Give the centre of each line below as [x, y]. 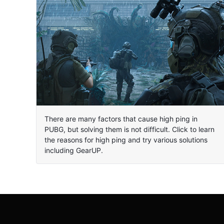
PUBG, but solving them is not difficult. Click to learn [129, 129]
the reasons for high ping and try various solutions [126, 139]
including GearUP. [73, 150]
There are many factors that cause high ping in [121, 118]
